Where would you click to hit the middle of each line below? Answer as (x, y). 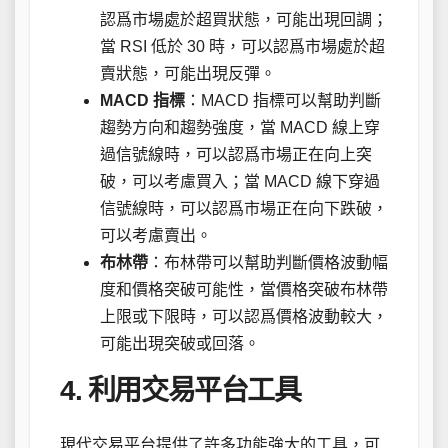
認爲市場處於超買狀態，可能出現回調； (244, 20)
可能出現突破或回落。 (180, 344)
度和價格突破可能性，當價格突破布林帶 (244, 290)
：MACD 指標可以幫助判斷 (283, 101)
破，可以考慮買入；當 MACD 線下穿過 (240, 182)
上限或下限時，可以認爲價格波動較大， (244, 317)
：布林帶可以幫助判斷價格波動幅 (268, 263)
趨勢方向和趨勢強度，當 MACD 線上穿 (240, 128)
